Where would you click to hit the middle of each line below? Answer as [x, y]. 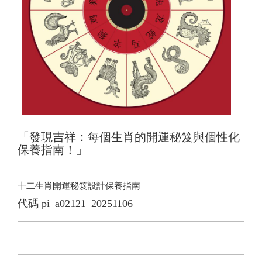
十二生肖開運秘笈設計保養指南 [79, 186]
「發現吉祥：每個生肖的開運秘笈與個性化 [129, 137]
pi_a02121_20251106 [87, 204]
